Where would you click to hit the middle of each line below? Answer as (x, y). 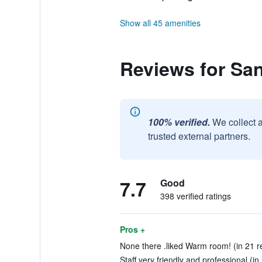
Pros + (132, 229)
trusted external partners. (199, 136)
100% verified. (179, 122)
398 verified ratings (195, 196)
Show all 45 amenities (160, 23)
